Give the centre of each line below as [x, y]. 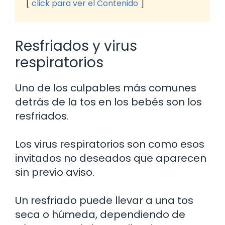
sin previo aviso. [55, 172]
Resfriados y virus [76, 46]
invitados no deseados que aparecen [111, 158]
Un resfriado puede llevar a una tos [104, 200]
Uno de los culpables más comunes [106, 88]
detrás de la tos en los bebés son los [108, 102]
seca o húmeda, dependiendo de [100, 214]
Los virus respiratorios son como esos [110, 144]
